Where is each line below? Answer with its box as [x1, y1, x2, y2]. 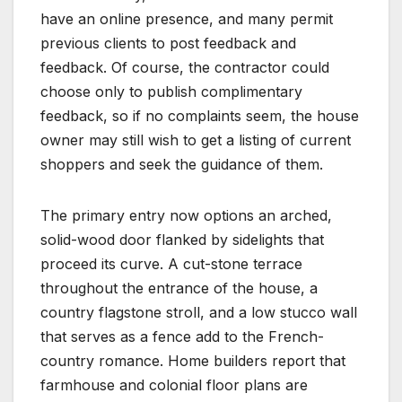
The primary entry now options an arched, [40, 206, 332, 225]
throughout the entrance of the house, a [40, 279, 318, 298]
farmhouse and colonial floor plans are [40, 376, 308, 395]
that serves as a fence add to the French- [40, 328, 324, 346]
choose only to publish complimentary [40, 83, 302, 101]
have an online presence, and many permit [40, 10, 333, 29]
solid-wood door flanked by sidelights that [40, 231, 324, 249]
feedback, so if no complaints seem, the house [40, 107, 359, 126]
